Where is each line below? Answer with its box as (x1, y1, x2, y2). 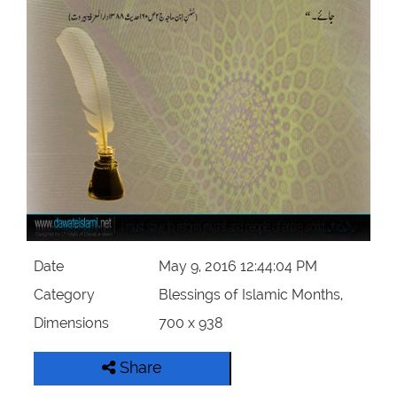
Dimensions (34, 315, 110, 332)
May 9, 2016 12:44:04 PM (158, 258, 317, 276)
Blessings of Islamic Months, (158, 286, 343, 304)
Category (34, 286, 96, 304)
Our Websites (21, 28, 89, 41)
